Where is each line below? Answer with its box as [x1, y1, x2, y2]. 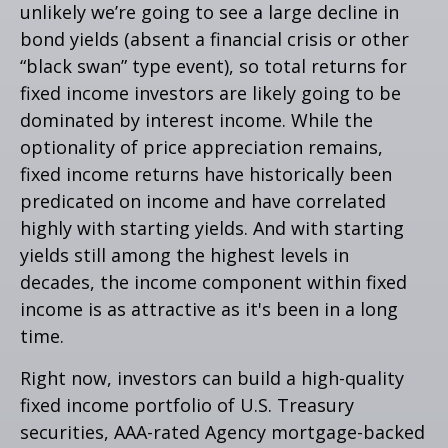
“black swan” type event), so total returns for [20, 53, 407, 78]
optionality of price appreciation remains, [20, 134, 383, 159]
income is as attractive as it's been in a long [20, 296, 398, 321]
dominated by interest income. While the [20, 107, 373, 132]
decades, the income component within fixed [20, 269, 407, 294]
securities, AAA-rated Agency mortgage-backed [20, 419, 425, 444]
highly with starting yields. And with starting [20, 215, 404, 240]
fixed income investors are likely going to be [20, 80, 401, 105]
